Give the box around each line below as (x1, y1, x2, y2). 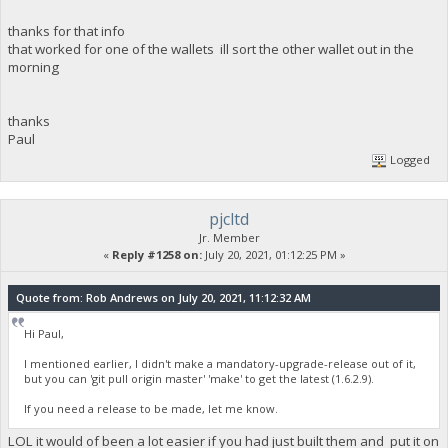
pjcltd (209, 208, 249, 231)
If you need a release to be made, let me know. (24, 400, 279, 416)
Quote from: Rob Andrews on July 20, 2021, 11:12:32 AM (15, 290, 311, 306)
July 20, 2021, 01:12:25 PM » (201, 247, 346, 263)
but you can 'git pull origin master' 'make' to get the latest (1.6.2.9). (24, 370, 375, 386)
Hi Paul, (24, 325, 65, 341)
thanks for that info (7, 21, 125, 40)
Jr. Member (198, 230, 260, 246)
